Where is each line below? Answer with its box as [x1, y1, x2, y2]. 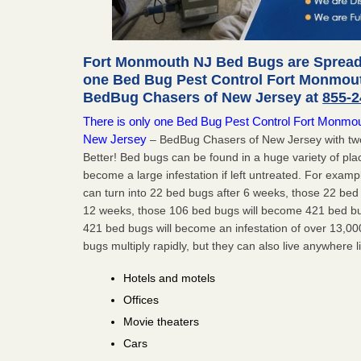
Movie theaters [123, 314, 200, 328]
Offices [123, 293, 160, 306]
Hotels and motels [123, 271, 216, 284]
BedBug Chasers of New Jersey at [83, 89, 323, 106]
